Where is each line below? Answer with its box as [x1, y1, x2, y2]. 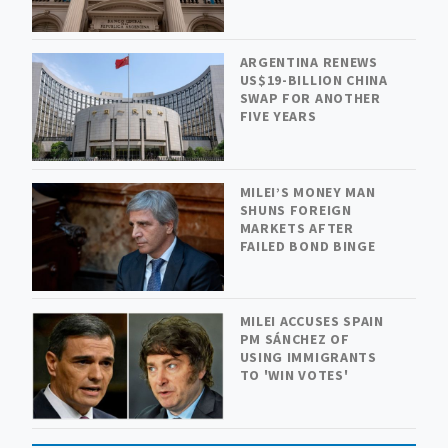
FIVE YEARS [239, 107, 317, 126]
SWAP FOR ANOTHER [239, 89, 381, 108]
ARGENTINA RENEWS [239, 53, 378, 72]
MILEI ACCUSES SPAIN [239, 312, 384, 331]
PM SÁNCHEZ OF [239, 330, 350, 349]
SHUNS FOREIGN [239, 200, 352, 219]
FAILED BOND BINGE [239, 236, 376, 255]
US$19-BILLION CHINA [239, 71, 388, 90]
